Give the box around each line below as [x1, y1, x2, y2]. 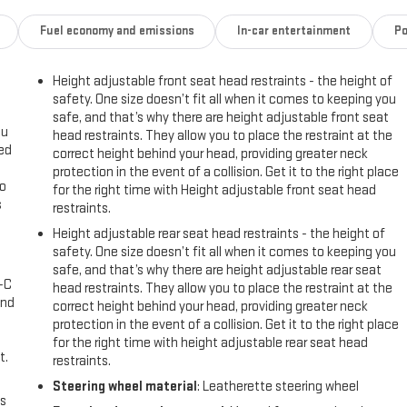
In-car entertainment [237, 24, 352, 39]
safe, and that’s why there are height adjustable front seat [53, 109, 390, 127]
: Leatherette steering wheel [197, 378, 360, 396]
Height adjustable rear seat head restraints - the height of [53, 225, 386, 243]
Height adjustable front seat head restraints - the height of [53, 73, 393, 91]
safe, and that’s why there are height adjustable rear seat [53, 262, 382, 280]
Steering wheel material [53, 378, 198, 396]
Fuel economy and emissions [39, 24, 194, 39]
